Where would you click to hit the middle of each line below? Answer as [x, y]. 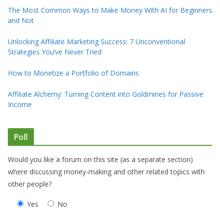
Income [20, 105]
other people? [30, 184]
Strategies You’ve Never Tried [55, 52]
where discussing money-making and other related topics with [106, 172]
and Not [21, 21]
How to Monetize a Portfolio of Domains [73, 73]
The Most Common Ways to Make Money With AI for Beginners [110, 10]
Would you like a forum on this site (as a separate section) [100, 160]
